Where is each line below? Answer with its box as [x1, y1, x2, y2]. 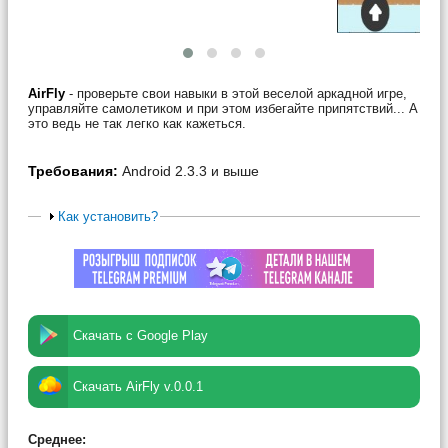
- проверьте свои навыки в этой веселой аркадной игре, [65, 85, 407, 101]
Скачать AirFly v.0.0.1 [73, 379, 203, 395]
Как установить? [58, 208, 158, 224]
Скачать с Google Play [73, 328, 208, 344]
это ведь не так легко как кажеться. [28, 115, 246, 131]
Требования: [28, 162, 118, 179]
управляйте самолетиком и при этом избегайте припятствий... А [28, 100, 418, 116]
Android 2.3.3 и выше [122, 162, 259, 179]
